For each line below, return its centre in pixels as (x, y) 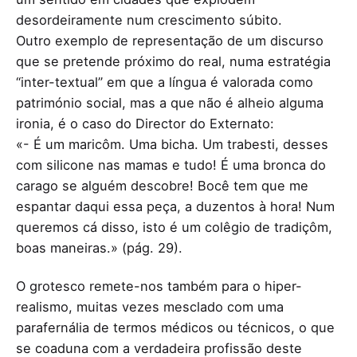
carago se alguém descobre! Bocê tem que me (162, 185)
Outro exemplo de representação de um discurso (170, 40)
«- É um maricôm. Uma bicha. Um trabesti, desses (172, 144)
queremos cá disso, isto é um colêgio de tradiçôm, (174, 227)
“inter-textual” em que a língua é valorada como (165, 82)
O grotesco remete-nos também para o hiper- (159, 286)
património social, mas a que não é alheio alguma (170, 102)
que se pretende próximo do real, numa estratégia (173, 61)
